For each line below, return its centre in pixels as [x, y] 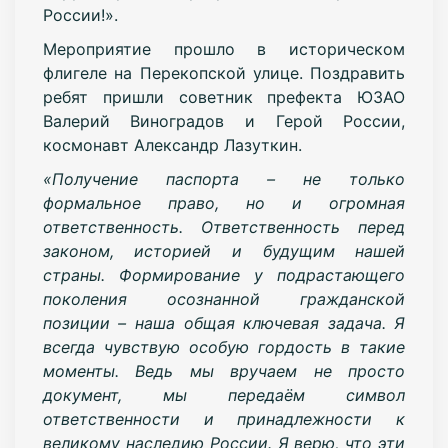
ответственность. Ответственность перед [224, 226]
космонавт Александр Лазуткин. [172, 144]
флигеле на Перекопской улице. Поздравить [224, 72]
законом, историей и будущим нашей [224, 250]
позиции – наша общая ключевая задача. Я [224, 322]
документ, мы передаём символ [224, 394]
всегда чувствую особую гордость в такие [224, 346]
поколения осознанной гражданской [224, 298]
